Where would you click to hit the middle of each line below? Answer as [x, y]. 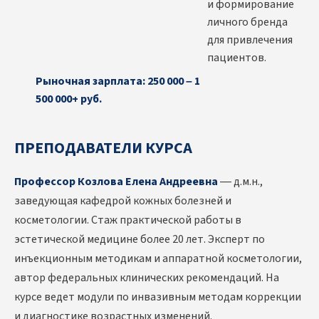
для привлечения [250, 40]
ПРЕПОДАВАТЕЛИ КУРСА [103, 148]
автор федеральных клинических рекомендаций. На [147, 278]
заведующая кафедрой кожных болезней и [123, 201]
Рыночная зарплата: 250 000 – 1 [118, 82]
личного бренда [247, 22]
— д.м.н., [240, 182]
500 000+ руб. [69, 99]
